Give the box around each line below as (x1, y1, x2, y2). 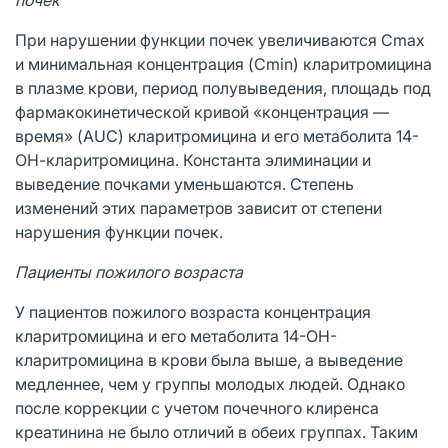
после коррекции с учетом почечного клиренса (15, 397, 379, 418)
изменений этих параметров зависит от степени (15, 197, 382, 218)
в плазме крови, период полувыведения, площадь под (15, 77, 431, 98)
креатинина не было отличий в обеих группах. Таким (15, 421, 418, 442)
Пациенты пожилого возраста (15, 261, 243, 282)
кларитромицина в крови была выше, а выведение (15, 349, 403, 370)
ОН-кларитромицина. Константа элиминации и (15, 149, 371, 170)
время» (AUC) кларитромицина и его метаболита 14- (15, 125, 419, 146)
